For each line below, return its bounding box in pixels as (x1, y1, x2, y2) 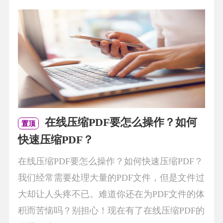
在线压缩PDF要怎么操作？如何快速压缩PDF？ (17, 156, 203, 166)
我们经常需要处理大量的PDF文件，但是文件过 (17, 172, 205, 183)
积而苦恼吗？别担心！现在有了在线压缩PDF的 (17, 205, 205, 216)
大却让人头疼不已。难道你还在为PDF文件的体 (17, 189, 205, 199)
